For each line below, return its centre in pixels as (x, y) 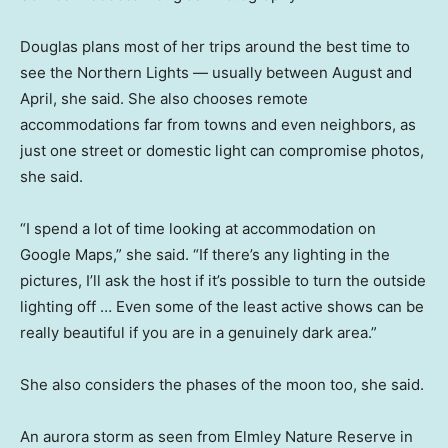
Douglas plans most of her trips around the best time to (215, 46)
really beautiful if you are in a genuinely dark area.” (198, 332)
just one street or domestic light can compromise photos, (222, 150)
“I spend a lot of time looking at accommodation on (198, 228)
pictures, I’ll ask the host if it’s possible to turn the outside (223, 280)
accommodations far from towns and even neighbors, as (218, 124)
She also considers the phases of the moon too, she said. (222, 384)
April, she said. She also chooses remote (164, 98)
